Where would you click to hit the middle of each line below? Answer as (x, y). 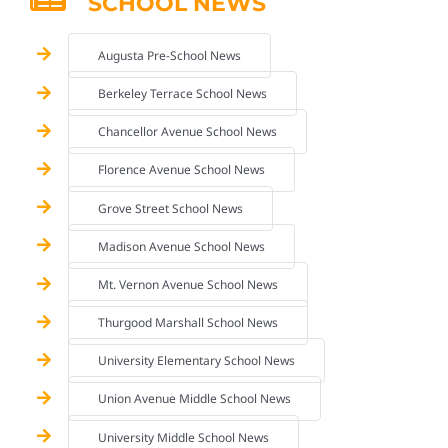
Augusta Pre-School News (170, 55)
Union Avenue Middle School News (195, 399)
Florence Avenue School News (182, 170)
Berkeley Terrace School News (183, 93)
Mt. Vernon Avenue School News (188, 284)
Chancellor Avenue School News (188, 132)
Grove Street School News (171, 208)
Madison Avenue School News (182, 246)
